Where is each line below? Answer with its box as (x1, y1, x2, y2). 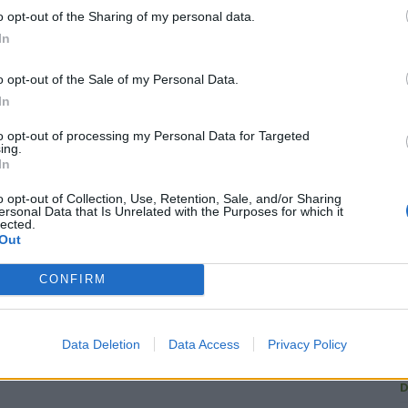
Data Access (168, 336, 240, 352)
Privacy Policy (267, 336, 347, 352)
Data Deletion (61, 336, 140, 352)
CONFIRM (38, 272, 107, 286)
